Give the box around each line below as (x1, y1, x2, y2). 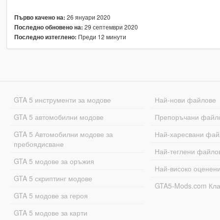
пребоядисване (13, 139, 64, 149)
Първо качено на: (14, 13, 65, 22)
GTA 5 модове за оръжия (13, 156, 94, 166)
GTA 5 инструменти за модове (13, 95, 111, 105)
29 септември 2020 (82, 23, 138, 31)
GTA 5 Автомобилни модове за (13, 129, 113, 139)
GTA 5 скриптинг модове (13, 173, 92, 184)
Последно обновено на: (14, 23, 83, 32)
